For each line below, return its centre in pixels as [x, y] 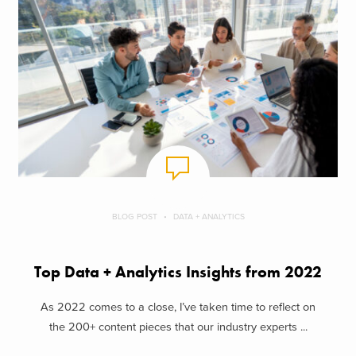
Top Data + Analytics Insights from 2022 [178, 272]
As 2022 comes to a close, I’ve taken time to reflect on [178, 308]
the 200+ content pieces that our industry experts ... [178, 327]
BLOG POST [134, 216]
